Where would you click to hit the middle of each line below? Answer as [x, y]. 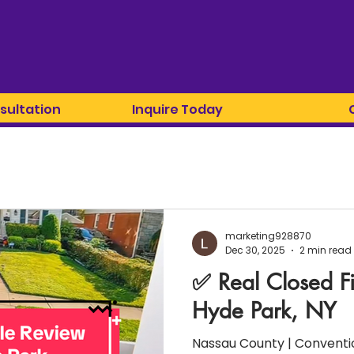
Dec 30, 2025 [255, 250]
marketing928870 [268, 235]
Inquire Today [177, 109]
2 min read [326, 250]
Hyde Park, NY [264, 311]
